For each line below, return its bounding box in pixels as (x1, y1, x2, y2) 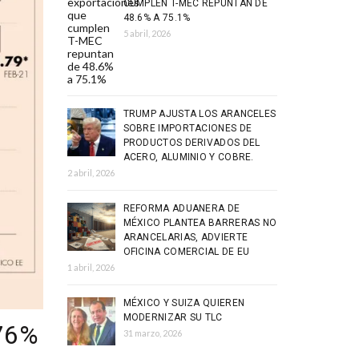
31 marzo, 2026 (123, 328, 182, 338)
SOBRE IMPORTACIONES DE (123, 123, 252, 134)
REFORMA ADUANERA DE (123, 203, 240, 214)
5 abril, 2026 (123, 28, 171, 38)
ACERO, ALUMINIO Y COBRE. (123, 151, 254, 163)
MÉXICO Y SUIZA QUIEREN (123, 297, 245, 309)
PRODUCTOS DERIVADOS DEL (123, 137, 260, 148)
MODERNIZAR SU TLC (123, 312, 223, 323)
